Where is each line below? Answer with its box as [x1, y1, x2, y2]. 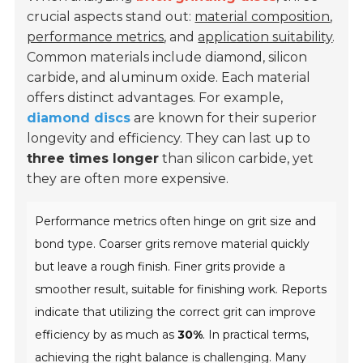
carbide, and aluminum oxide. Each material [27, 70, 311, 86]
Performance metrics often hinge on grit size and [35, 214, 317, 229]
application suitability [198, 29, 333, 45]
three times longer [27, 151, 160, 167]
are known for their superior [130, 110, 318, 126]
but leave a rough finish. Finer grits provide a [35, 259, 286, 275]
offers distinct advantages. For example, [27, 90, 284, 106]
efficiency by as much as [35, 327, 178, 343]
